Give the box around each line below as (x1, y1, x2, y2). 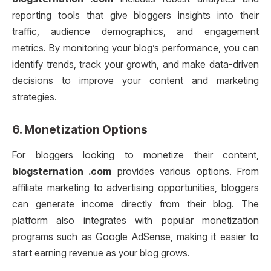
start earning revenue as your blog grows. (12, 247, 190, 259)
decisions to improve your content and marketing (12, 75, 259, 87)
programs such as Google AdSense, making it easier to (12, 230, 259, 243)
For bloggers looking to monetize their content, (12, 149, 259, 161)
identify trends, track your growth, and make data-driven (12, 59, 259, 71)
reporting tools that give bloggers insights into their (12, 10, 259, 22)
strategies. (12, 91, 57, 103)
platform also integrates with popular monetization (12, 214, 259, 226)
